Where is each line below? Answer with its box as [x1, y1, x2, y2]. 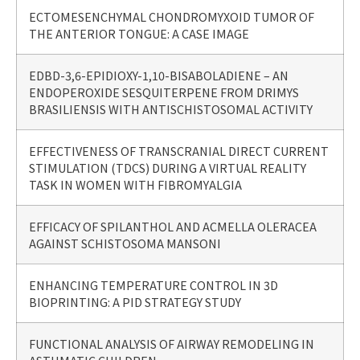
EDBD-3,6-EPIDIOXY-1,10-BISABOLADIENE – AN [29, 66, 288, 84]
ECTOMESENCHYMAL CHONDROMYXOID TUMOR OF [29, 7, 314, 25]
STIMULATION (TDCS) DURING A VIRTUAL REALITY [29, 158, 306, 176]
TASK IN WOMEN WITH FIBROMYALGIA [29, 175, 242, 193]
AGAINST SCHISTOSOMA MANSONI [29, 234, 221, 252]
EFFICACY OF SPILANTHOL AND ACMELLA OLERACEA [29, 217, 317, 235]
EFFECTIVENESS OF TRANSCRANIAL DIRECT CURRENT [29, 141, 329, 159]
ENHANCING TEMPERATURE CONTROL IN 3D [29, 276, 278, 293]
